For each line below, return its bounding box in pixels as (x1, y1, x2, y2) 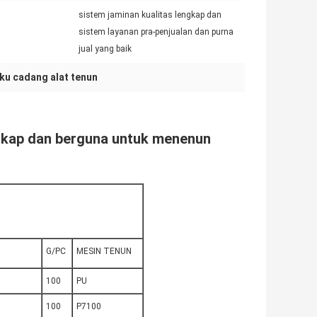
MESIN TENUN (76, 246, 132, 257)
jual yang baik (79, 44, 132, 54)
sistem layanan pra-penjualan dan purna (79, 27, 234, 38)
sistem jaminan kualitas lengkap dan (79, 10, 221, 21)
